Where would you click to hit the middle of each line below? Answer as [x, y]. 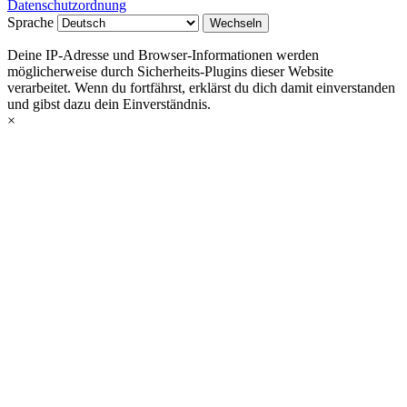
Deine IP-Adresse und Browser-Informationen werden [163, 55]
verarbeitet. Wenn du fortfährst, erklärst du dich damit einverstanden [201, 88]
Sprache [32, 23]
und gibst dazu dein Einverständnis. [109, 104]
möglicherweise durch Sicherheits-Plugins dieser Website [170, 72]
